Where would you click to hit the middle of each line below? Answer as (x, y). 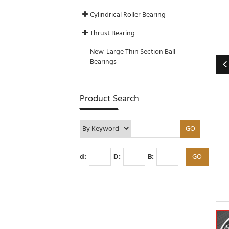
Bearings (104, 62)
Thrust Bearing (113, 33)
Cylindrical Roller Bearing (128, 15)
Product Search (110, 98)
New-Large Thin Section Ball (133, 51)
